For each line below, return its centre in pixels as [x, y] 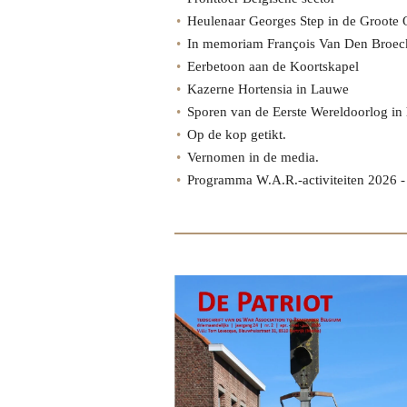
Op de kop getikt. [237, 135]
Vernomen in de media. [253, 158]
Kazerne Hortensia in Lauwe [268, 89]
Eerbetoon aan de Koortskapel [273, 67]
